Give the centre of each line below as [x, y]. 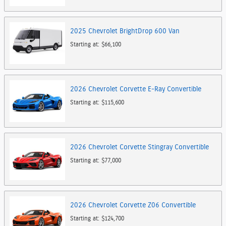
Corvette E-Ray [142, 89]
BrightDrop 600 [143, 31]
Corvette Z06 [139, 205]
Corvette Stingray [146, 147]
